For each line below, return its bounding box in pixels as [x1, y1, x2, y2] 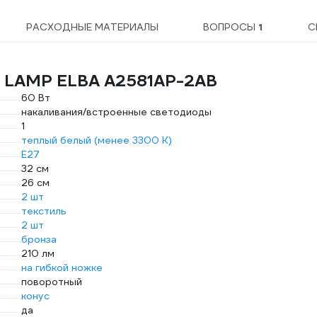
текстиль [21, 204, 67, 217]
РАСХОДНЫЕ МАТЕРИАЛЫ [26, 21, 159, 33]
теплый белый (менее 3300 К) [21, 134, 172, 146]
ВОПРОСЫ [203, 21, 259, 33]
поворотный [21, 275, 82, 288]
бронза [21, 233, 57, 246]
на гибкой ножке [21, 261, 103, 274]
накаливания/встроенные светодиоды [21, 105, 212, 118]
